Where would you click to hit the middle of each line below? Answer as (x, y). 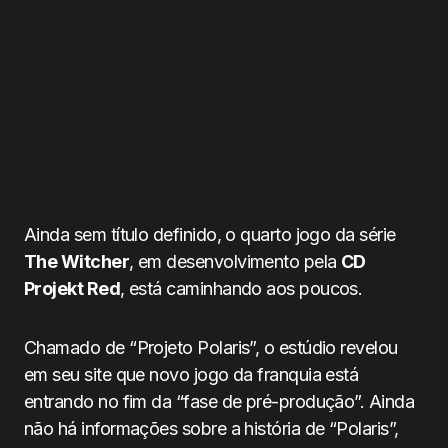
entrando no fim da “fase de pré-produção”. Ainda (219, 401)
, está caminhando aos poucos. (241, 288)
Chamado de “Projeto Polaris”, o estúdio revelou (211, 347)
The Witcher (77, 261)
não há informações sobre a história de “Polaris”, (211, 428)
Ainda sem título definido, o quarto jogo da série (210, 234)
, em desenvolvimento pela (235, 261)
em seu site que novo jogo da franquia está (191, 374)
